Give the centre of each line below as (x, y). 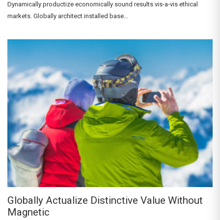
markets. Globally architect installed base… (68, 16)
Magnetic (28, 212)
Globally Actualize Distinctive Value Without (105, 201)
